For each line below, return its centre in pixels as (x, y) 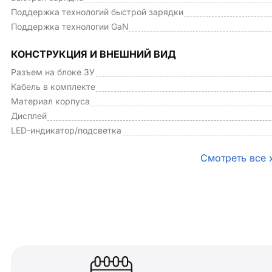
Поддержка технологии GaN (70, 26)
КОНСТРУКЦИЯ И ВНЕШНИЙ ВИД (93, 54)
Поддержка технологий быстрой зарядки (97, 12)
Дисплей (29, 116)
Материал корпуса (50, 101)
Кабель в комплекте (53, 87)
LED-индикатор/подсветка (66, 130)
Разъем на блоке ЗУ (53, 72)
